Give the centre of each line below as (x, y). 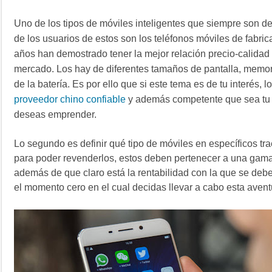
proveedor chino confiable (70, 100)
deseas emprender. (56, 115)
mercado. (35, 69)
